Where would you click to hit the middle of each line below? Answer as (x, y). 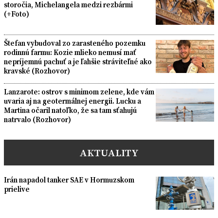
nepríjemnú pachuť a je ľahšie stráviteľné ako (78, 62)
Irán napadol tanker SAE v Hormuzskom (69, 180)
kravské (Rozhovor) (37, 71)
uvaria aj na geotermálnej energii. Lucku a (73, 101)
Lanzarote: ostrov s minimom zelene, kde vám (79, 92)
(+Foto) (17, 14)
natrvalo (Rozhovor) (37, 120)
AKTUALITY (109, 153)
